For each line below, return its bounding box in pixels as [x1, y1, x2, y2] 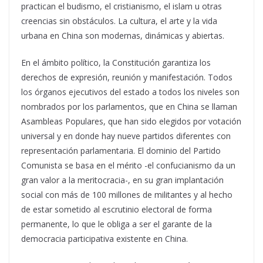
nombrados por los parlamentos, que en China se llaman [21, 101, 237, 112]
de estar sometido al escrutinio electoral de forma [21, 204, 212, 215]
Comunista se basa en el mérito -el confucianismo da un [21, 160, 235, 171]
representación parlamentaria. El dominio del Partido [21, 145, 221, 156]
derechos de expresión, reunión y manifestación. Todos [21, 72, 232, 83]
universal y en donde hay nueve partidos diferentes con [21, 130, 231, 141]
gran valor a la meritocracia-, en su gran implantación [21, 174, 224, 186]
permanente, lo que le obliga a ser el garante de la [21, 218, 212, 230]
